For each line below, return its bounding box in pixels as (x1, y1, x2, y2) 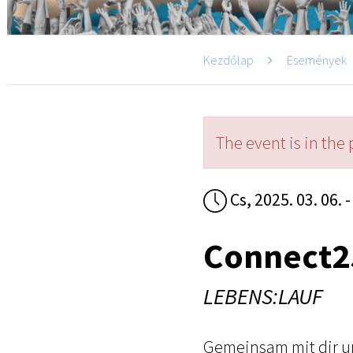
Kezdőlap (203, 51, 255, 68)
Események (287, 51, 347, 68)
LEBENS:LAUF (203, 282, 323, 311)
